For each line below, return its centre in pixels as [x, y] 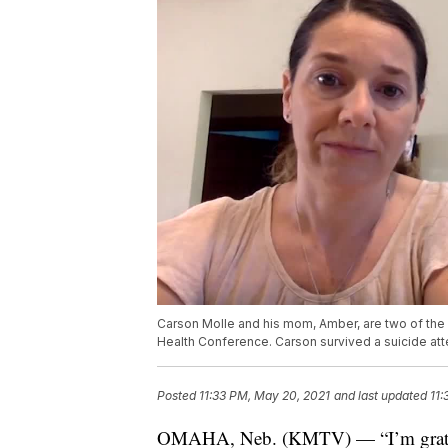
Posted [178, 396]
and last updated [380, 396]
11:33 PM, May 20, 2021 [264, 396]
